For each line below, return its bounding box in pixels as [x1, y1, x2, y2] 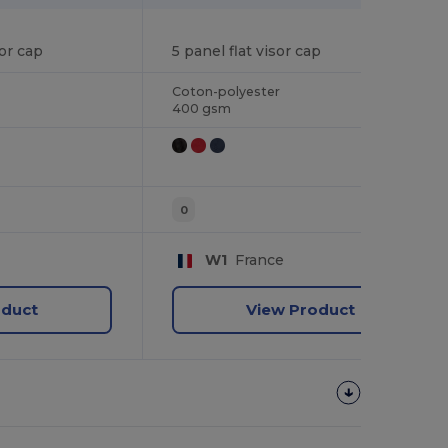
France [226, 251, 284, 270]
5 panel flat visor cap [172, 41, 322, 60]
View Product [245, 299, 355, 319]
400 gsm [172, 100, 232, 116]
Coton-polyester [172, 83, 281, 99]
